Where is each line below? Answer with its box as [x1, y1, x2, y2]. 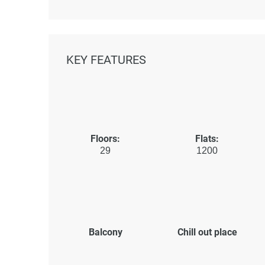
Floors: [91, 132, 120, 144]
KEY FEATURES [66, 52, 146, 67]
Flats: [195, 132, 219, 144]
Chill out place [177, 226, 237, 238]
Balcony [88, 226, 122, 238]
